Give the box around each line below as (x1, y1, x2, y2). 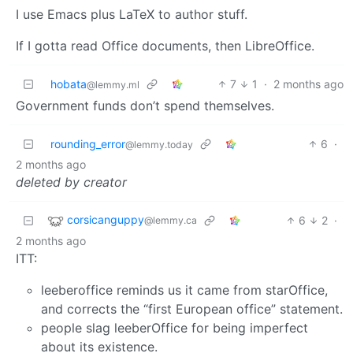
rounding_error (50, 136, 125, 150)
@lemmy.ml (87, 78, 139, 91)
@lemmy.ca (144, 214, 197, 227)
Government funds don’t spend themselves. (16, 97, 274, 113)
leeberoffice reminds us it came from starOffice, (41, 281, 328, 298)
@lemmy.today (125, 138, 193, 150)
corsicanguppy (67, 213, 144, 227)
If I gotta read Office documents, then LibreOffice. (16, 37, 314, 54)
